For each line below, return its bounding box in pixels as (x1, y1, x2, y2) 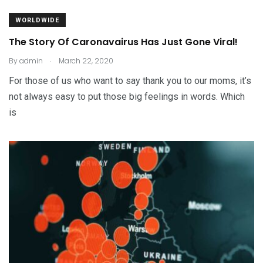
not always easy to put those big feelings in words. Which (9, 91, 245, 102)
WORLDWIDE (15, 16, 59, 24)
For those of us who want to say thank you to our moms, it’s (9, 75, 251, 86)
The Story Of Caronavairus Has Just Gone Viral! (9, 35, 238, 49)
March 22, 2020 (57, 56, 113, 66)
